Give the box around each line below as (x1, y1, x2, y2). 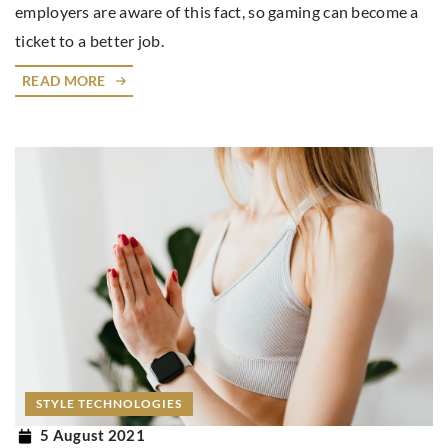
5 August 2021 (40, 426, 145, 445)
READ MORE (22, 72, 106, 90)
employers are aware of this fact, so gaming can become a (15, 2, 419, 22)
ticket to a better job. (15, 31, 164, 51)
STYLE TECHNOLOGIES (36, 395, 182, 411)
